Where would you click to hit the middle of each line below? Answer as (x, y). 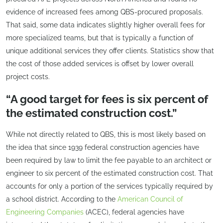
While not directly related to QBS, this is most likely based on (106, 134)
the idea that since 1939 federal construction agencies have (103, 147)
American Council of (150, 199)
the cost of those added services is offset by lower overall (100, 64)
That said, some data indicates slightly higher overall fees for (106, 25)
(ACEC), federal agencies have (134, 212)
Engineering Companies (45, 212)
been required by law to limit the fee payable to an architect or (109, 160)
